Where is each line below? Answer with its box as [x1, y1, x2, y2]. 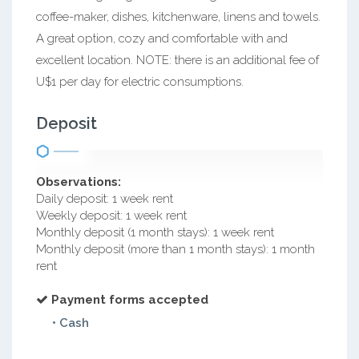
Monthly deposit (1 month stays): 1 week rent [36, 225, 274, 240]
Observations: [36, 175, 121, 189]
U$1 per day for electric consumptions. [36, 75, 244, 89]
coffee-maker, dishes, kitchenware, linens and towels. [36, 10, 321, 24]
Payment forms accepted [51, 292, 208, 307]
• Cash [52, 316, 89, 330]
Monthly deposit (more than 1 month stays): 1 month [36, 242, 315, 256]
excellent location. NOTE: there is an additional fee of [36, 53, 319, 67]
